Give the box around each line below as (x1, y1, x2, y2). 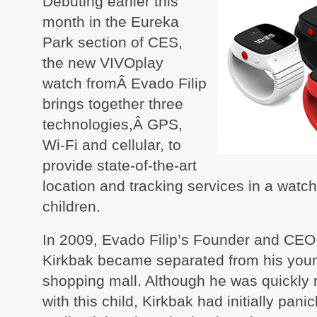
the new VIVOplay (42, 54, 163, 71)
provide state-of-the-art (42, 157, 197, 173)
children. (42, 198, 100, 214)
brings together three (42, 96, 183, 112)
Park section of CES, (42, 34, 183, 50)
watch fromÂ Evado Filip (42, 75, 207, 91)
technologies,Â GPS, (42, 116, 183, 132)
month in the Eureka (42, 13, 179, 30)
